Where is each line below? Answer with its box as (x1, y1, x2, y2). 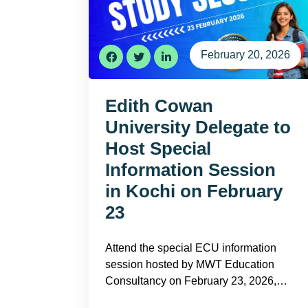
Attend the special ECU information (105, 242, 276, 254)
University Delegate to (105, 117, 291, 137)
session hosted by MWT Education (105, 258, 274, 270)
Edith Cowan (105, 96, 213, 116)
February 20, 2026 (200, 49, 290, 60)
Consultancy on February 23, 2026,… (105, 275, 287, 287)
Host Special (105, 138, 211, 159)
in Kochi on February (105, 181, 283, 201)
